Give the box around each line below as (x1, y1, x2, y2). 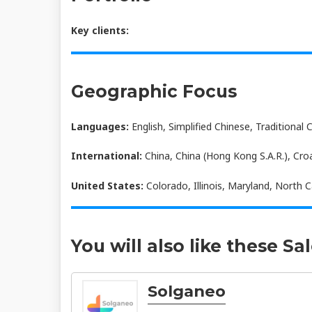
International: (71, 149, 142, 163)
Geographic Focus (71, 80, 237, 102)
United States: (71, 178, 143, 192)
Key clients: (71, 24, 129, 38)
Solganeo (148, 281, 226, 302)
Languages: (71, 119, 129, 133)
